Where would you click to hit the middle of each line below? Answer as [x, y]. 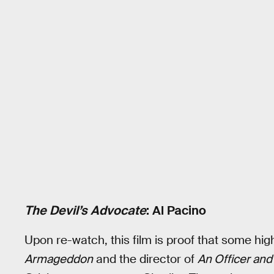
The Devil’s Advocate [85, 211]
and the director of [145, 259]
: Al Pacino [176, 211]
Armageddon [59, 259]
